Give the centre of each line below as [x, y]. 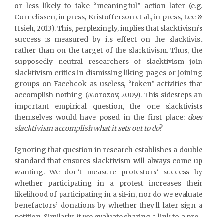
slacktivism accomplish [53, 128]
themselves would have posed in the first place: [101, 117]
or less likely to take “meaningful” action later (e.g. [108, 6]
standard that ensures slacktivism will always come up [108, 161]
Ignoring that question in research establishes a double [108, 149]
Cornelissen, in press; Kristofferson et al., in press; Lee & [108, 17]
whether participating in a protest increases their [108, 183]
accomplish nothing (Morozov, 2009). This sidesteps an [108, 95]
